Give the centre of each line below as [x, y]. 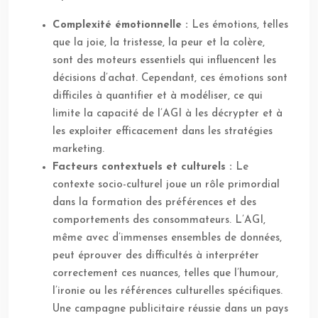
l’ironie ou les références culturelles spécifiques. [168, 292]
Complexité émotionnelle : [122, 26]
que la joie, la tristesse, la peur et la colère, [159, 43]
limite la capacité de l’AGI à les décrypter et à [168, 114]
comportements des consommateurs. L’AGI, [159, 221]
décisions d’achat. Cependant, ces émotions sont [170, 79]
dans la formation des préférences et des [154, 203]
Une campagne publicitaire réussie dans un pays [170, 309]
